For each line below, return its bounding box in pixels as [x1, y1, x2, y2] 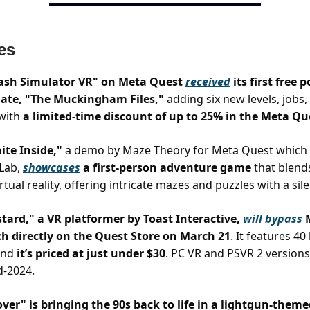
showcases [23, 160, 80, 175]
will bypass [243, 211, 302, 226]
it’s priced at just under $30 [17, 246, 165, 261]
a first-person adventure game [80, 160, 251, 175]
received [185, 74, 230, 89]
